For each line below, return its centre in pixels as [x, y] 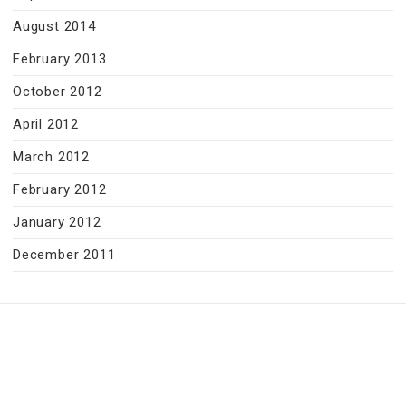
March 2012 [51, 157]
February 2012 [60, 189]
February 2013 [60, 59]
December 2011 [64, 255]
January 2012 [57, 222]
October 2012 [58, 92]
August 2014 [54, 26]
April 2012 [46, 124]
